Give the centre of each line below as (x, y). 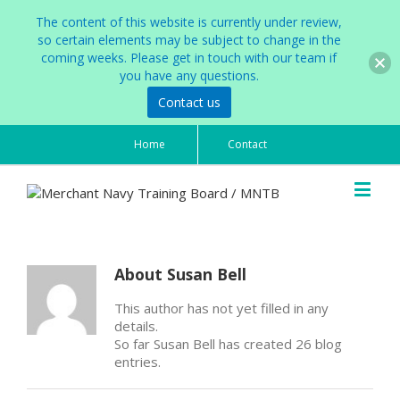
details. (136, 325)
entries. (137, 361)
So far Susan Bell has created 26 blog (228, 343)
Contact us (189, 102)
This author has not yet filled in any (221, 308)
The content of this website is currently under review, (189, 22)
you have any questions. (189, 75)
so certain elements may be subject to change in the (189, 40)
